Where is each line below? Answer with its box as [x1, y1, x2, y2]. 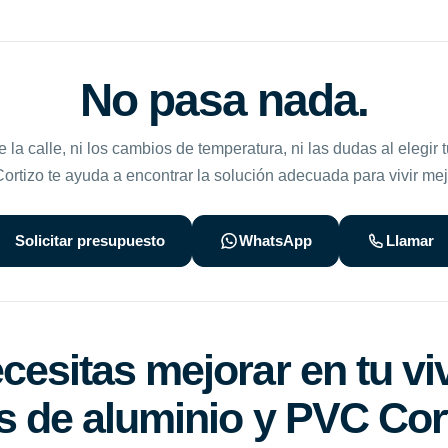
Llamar [385, 232, 434, 250]
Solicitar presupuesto [14, 232, 165, 250]
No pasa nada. [80, 74, 368, 126]
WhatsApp [238, 232, 312, 250]
